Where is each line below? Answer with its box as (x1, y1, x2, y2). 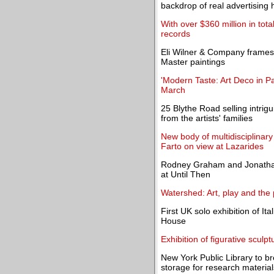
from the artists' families (161, 113, 253, 123)
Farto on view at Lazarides (161, 141, 264, 151)
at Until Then (161, 169, 210, 179)
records (161, 29, 190, 39)
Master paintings (161, 57, 225, 67)
